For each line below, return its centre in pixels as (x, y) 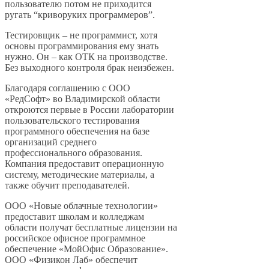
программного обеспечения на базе (77, 131)
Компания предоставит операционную (84, 164)
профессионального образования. (74, 153)
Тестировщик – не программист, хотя (81, 35)
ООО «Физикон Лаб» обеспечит (71, 260)
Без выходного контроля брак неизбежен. (89, 68)
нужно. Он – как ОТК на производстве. (86, 57)
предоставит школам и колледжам (74, 217)
